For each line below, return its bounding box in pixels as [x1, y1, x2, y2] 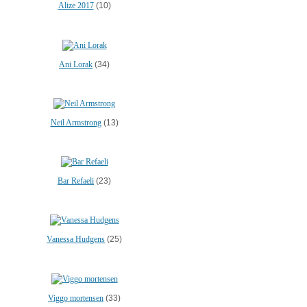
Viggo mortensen [48, 293, 103, 303]
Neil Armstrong [50, 117, 101, 127]
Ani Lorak [59, 59, 93, 69]
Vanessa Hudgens [47, 234, 105, 245]
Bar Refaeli [58, 176, 94, 186]
